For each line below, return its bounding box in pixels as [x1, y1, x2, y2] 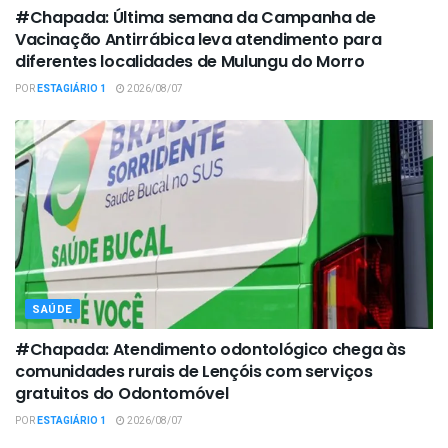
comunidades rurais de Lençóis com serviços [15, 359, 373, 383]
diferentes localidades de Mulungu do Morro [15, 49, 365, 73]
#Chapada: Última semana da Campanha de [15, 5, 376, 29]
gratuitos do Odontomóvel [15, 381, 229, 405]
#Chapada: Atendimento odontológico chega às [15, 337, 406, 361]
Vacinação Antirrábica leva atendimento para [15, 27, 382, 51]
